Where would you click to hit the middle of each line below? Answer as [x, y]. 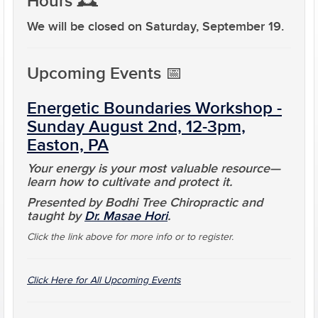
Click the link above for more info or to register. [130, 237]
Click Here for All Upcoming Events [104, 280]
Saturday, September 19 [213, 27]
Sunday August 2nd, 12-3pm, [136, 127]
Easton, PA [68, 145]
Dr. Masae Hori [126, 216]
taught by [56, 216]
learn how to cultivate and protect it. [130, 182]
